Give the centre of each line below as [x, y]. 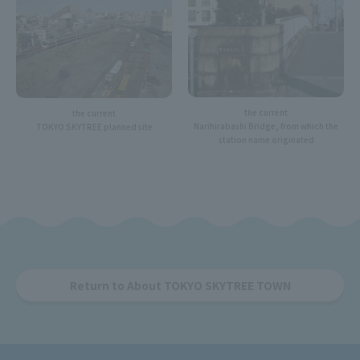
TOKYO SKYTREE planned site [94, 126]
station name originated [266, 140]
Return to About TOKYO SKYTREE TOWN [180, 286]
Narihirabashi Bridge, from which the [266, 126]
